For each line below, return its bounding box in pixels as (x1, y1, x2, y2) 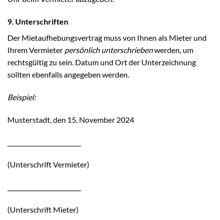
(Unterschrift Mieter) (7, 204, 79, 214)
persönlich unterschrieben (64, 45, 153, 55)
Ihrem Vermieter (7, 45, 64, 55)
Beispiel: (7, 92, 36, 102)
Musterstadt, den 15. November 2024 (7, 114, 134, 124)
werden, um (153, 45, 193, 55)
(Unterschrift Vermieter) (7, 160, 89, 169)
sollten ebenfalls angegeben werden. (7, 70, 129, 80)
